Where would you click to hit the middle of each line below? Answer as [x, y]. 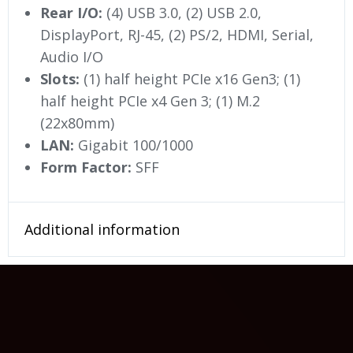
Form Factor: [86, 167]
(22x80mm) [77, 123]
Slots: [60, 78]
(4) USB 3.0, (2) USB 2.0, [182, 12]
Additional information [102, 229]
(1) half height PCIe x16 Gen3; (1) [190, 78]
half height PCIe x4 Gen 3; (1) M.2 [150, 100]
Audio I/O [72, 56]
